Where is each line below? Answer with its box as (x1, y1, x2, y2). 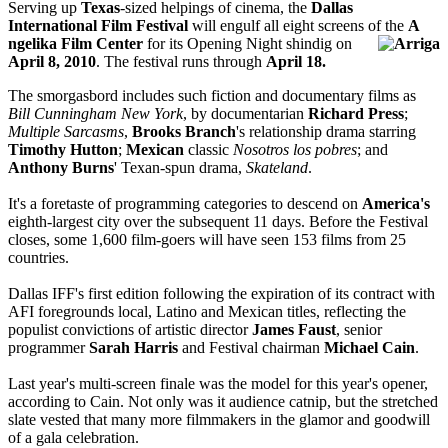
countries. (8, 249, 69, 267)
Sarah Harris (89, 339, 182, 357)
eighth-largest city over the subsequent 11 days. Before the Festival (8, 213, 428, 231)
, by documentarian (183, 105, 308, 123)
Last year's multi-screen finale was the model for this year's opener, (8, 375, 428, 393)
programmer (8, 339, 89, 357)
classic (184, 141, 233, 159)
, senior (336, 321, 382, 339)
